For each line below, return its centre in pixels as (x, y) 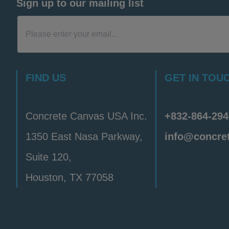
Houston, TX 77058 (70, 177)
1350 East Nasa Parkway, (84, 136)
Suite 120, (49, 157)
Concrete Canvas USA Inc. (86, 116)
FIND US (46, 77)
